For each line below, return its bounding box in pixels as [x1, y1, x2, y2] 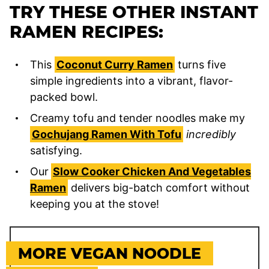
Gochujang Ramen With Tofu [32, 127, 181, 141]
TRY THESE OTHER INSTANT [10, 1, 258, 22]
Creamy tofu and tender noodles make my [30, 111, 245, 124]
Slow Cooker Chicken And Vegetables [53, 165, 251, 178]
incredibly [183, 127, 236, 141]
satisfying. [30, 144, 85, 157]
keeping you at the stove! [30, 197, 159, 210]
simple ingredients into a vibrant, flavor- [30, 74, 233, 87]
